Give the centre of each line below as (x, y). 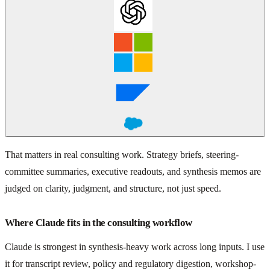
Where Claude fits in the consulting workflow (99, 222)
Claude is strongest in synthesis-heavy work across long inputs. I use (135, 246)
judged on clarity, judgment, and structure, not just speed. (113, 188)
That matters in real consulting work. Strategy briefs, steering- (122, 154)
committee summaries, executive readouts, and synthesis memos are (133, 171)
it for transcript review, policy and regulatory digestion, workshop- (130, 263)
